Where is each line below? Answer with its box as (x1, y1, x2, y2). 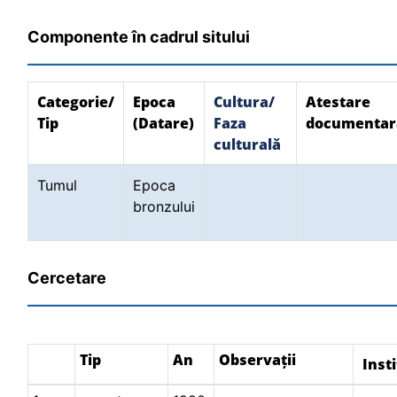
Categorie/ (37, 92, 114, 112)
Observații (219, 350, 296, 370)
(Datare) (133, 113, 194, 133)
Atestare (306, 92, 370, 112)
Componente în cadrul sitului (27, 27, 250, 46)
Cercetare (27, 269, 106, 287)
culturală (214, 135, 281, 154)
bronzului (133, 198, 195, 215)
